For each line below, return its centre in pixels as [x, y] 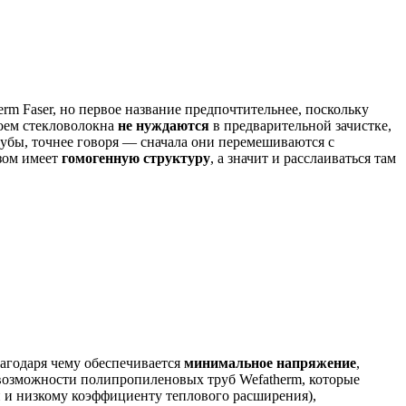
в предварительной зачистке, [300, 126]
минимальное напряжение [270, 363]
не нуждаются [164, 126]
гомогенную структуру [136, 159]
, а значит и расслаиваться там [303, 159]
